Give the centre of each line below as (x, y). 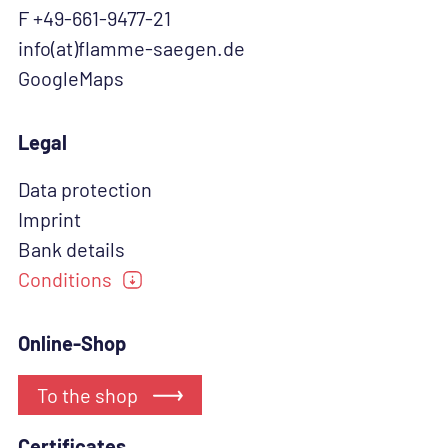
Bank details (71, 249)
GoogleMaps (71, 78)
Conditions (65, 279)
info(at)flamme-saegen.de (131, 48)
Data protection (85, 189)
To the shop (87, 395)
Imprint (49, 219)
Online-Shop (72, 343)
